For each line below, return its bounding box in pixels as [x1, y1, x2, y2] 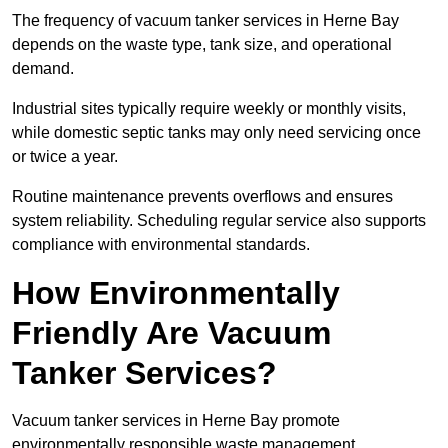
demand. [12, 60, 78, 78]
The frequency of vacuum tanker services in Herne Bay [12, 12, 399, 30]
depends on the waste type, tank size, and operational [12, 36, 392, 54]
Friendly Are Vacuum [12, 315, 331, 352]
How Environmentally [12, 275, 340, 312]
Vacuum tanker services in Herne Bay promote [12, 412, 340, 430]
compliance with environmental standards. [12, 236, 310, 254]
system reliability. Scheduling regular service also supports [12, 212, 426, 230]
